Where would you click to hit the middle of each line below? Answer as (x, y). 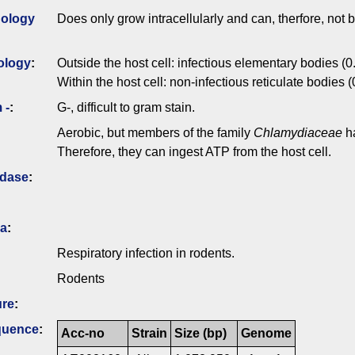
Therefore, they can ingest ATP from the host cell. (194, 152)
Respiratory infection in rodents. (146, 254)
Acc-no (83, 334)
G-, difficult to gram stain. (126, 108)
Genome (266, 334)
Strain (149, 334)
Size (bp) (200, 334)
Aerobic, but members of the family (155, 133)
